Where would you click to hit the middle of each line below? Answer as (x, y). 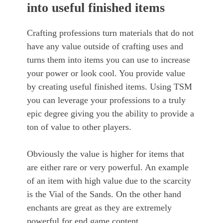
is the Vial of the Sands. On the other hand (104, 194)
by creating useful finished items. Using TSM (110, 87)
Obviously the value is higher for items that (106, 154)
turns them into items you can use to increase (109, 60)
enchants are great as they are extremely (99, 208)
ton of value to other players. (79, 127)
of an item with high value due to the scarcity (109, 181)
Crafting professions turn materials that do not (110, 33)
